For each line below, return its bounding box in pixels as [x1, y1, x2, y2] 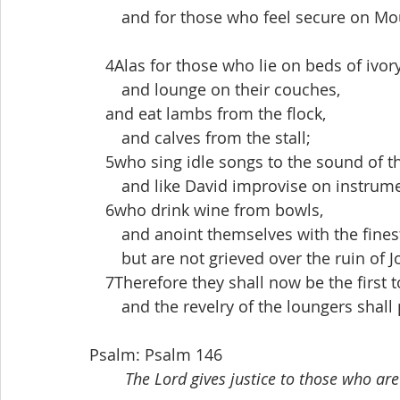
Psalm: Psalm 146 [89, 344, 222, 365]
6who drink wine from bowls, [89, 199, 323, 221]
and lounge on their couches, [89, 79, 340, 100]
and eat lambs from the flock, [89, 103, 326, 124]
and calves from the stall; [89, 127, 311, 148]
